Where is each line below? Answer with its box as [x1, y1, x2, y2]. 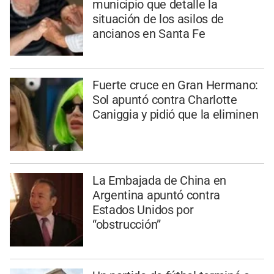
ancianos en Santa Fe [92, 26, 206, 42]
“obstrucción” [92, 217, 161, 232]
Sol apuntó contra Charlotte [92, 92, 237, 108]
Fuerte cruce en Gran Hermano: [92, 78, 259, 93]
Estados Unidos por [92, 202, 194, 217]
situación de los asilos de [92, 12, 224, 27]
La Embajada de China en [92, 172, 226, 188]
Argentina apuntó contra [92, 187, 220, 202]
